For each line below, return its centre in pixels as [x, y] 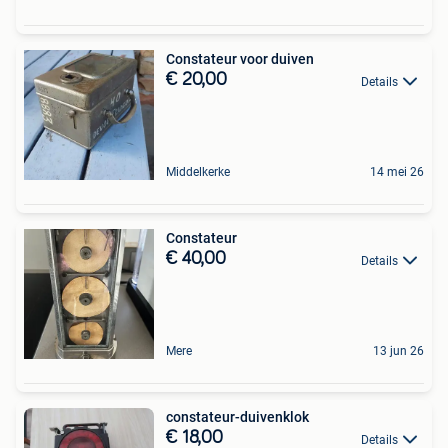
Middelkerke [198, 172]
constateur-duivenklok [237, 417]
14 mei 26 [397, 172]
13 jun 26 [398, 351]
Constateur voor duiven [240, 59]
